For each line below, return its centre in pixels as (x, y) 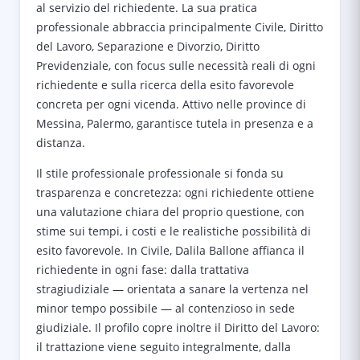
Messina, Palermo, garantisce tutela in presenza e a (175, 123)
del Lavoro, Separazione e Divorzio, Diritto (148, 46)
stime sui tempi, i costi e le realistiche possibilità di (174, 231)
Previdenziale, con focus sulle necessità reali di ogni (176, 65)
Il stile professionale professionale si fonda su (160, 173)
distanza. (61, 143)
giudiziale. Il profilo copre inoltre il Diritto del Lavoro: (178, 327)
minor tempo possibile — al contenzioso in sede (166, 308)
